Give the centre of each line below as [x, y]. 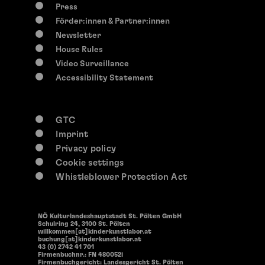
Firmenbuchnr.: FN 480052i [80, 254]
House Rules [80, 49]
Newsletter [79, 35]
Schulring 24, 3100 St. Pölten [84, 224]
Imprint [72, 134]
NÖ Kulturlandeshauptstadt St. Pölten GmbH [110, 216]
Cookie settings [90, 163]
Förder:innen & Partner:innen [113, 21]
